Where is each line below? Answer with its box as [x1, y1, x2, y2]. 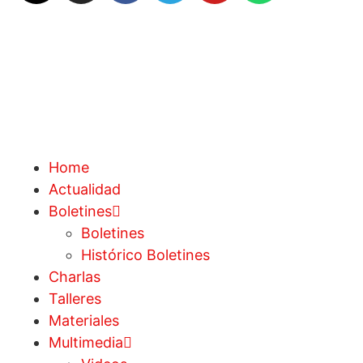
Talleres [49, 290, 101, 308]
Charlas [49, 268, 100, 286]
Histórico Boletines [81, 246, 210, 264]
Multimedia [49, 334, 123, 352]
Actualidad [49, 181, 121, 199]
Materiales [49, 312, 119, 330]
